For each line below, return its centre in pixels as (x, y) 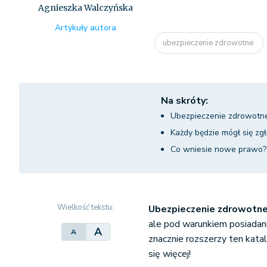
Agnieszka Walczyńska (86, 8)
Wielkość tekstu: (86, 207)
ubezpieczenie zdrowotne (209, 43)
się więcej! (170, 254)
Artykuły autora (86, 28)
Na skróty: (184, 101)
